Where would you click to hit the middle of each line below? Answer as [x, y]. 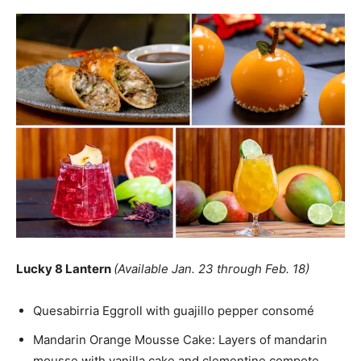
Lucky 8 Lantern [65, 268]
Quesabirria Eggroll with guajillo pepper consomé [174, 310]
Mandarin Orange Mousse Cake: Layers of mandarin [180, 339]
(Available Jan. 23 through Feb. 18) [212, 268]
